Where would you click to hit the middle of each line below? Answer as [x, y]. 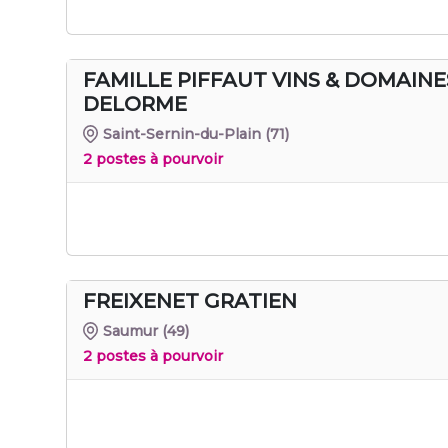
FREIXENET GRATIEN [190, 300]
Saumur [131, 330]
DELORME [135, 103]
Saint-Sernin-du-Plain [182, 133]
